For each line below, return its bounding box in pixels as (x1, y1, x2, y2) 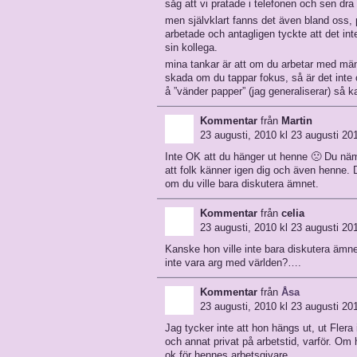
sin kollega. (165, 41, 218, 53)
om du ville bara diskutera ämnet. (165, 178, 319, 190)
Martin (281, 115, 312, 127)
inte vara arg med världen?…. (165, 257, 301, 269)
